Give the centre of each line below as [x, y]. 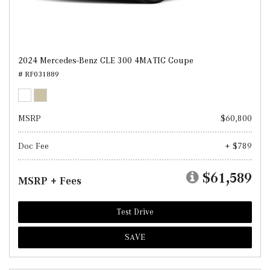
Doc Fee [33, 146]
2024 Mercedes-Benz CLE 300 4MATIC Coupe [106, 60]
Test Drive [135, 212]
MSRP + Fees [50, 181]
